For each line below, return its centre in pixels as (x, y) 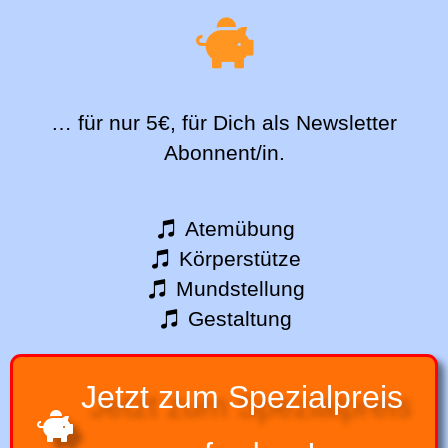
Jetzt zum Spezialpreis (242, 397)
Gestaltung (240, 319)
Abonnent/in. (224, 153)
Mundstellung (240, 289)
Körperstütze (240, 259)
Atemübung (240, 229)
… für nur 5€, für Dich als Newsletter (224, 123)
